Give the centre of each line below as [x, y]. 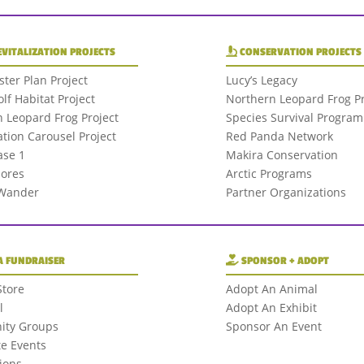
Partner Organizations [286, 192]
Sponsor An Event [273, 327]
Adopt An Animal [271, 289]
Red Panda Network [279, 136]
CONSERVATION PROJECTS [299, 52]
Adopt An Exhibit [271, 308]
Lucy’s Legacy [261, 80]
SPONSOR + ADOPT [284, 261]
